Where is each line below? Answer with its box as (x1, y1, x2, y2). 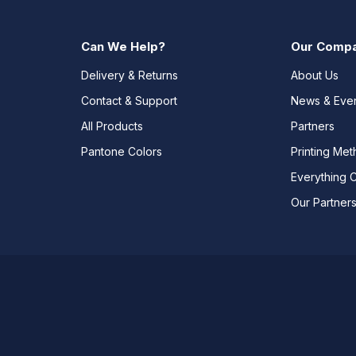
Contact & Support (80, 93, 177, 107)
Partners (291, 118, 335, 133)
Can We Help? (80, 38, 165, 54)
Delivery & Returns (80, 68, 178, 82)
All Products (80, 118, 143, 133)
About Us (291, 68, 339, 82)
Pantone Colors (80, 144, 162, 158)
